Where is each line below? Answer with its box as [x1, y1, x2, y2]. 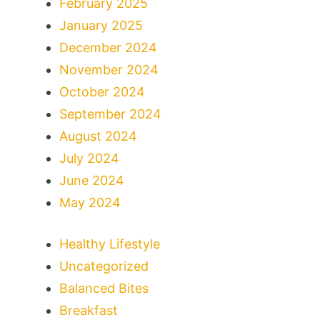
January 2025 [59, 17, 143, 33]
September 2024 [59, 106, 161, 121]
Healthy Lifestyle [59, 236, 160, 251]
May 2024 [59, 194, 121, 210]
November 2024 [59, 61, 159, 77]
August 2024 [59, 128, 137, 144]
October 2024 [59, 84, 145, 99]
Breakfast [59, 302, 118, 318]
